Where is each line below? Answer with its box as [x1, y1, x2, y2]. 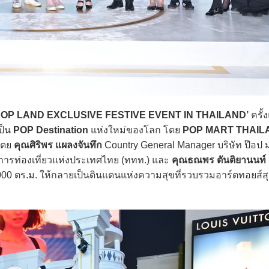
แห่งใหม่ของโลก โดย [88, 125, 183, 135]
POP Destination [13, 125, 88, 135]
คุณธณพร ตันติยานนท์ [172, 155, 266, 165]
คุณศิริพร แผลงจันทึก [14, 140, 102, 150]
